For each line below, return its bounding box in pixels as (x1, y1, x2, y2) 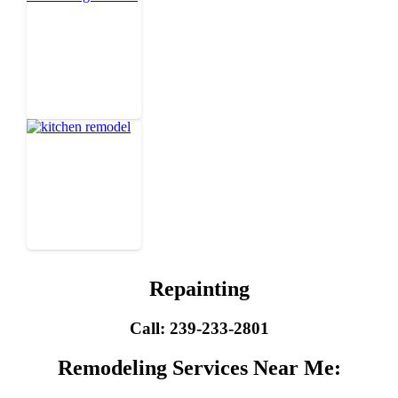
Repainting (148, 276, 250, 300)
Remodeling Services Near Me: (57, 355, 341, 379)
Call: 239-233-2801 (129, 318, 269, 338)
